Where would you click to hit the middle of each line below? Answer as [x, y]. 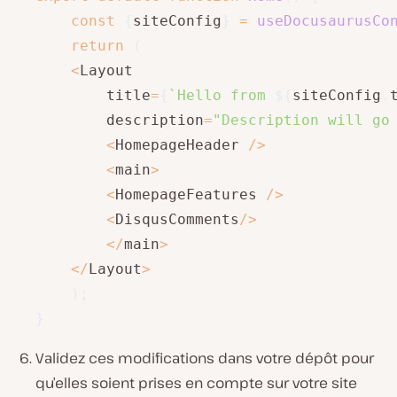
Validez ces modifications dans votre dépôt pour [205, 358]
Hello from [226, 96]
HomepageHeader [182, 145]
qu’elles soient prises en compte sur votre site [196, 383]
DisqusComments [177, 220]
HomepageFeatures [191, 195]
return [97, 46]
